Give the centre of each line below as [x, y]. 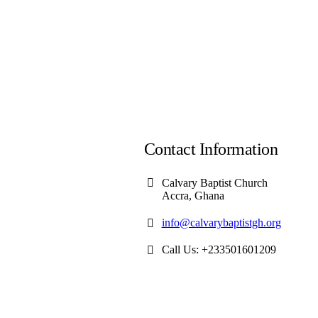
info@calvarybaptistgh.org [221, 223]
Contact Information [211, 149]
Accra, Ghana [193, 196]
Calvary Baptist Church [214, 183]
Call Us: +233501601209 [219, 250]
